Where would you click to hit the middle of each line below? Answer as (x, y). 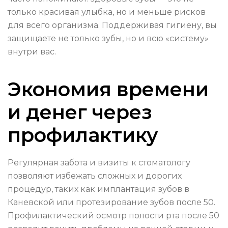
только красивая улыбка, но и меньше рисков (107, 12)
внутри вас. (32, 52)
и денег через (80, 112)
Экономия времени (108, 90)
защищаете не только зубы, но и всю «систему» (108, 39)
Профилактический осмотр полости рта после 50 (113, 216)
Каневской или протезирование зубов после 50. (111, 203)
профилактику (83, 135)
